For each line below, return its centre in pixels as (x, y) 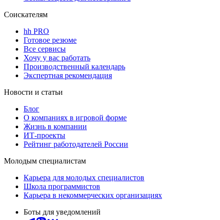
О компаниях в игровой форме (75, 117)
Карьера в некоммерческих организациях (93, 195)
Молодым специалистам (45, 161)
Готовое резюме (50, 40)
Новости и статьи (33, 92)
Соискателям (26, 14)
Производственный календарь (74, 66)
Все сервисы (45, 49)
